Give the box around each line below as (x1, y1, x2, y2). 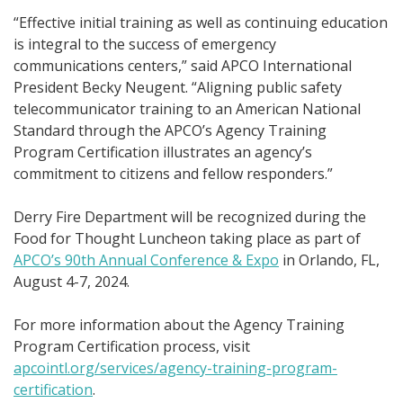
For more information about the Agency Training (13, 315, 345, 336)
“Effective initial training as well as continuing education (13, 13, 388, 33)
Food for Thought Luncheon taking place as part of (13, 228, 361, 249)
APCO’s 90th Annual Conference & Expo (13, 250, 279, 271)
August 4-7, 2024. (13, 272, 130, 292)
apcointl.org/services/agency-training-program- (13, 358, 337, 379)
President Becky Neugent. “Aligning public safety (13, 77, 342, 98)
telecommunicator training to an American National (13, 99, 361, 120)
